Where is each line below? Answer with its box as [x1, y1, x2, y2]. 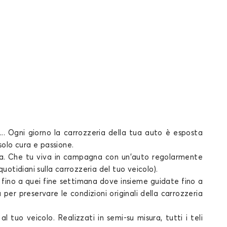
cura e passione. [15, 141, 74, 149]
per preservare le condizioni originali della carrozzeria [1, 190, 203, 198]
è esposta [162, 129, 203, 137]
